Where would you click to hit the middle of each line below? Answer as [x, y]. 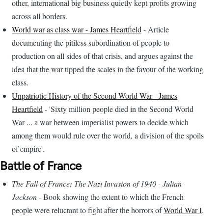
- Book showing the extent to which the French [110, 197]
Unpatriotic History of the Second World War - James [95, 96]
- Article [155, 29]
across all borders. [40, 16]
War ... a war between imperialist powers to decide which [100, 122]
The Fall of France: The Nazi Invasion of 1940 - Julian [97, 184]
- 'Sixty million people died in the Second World [118, 109]
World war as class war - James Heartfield [77, 29]
